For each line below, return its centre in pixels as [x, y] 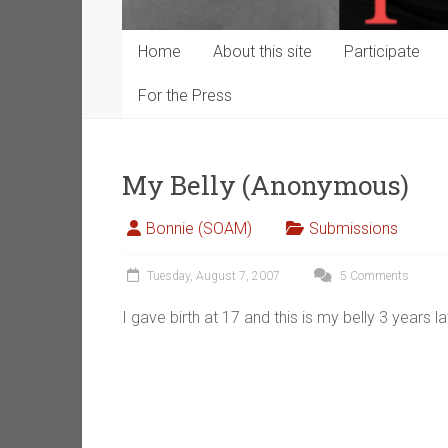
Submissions [353, 229]
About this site [262, 52]
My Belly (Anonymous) [265, 185]
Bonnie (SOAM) [199, 229]
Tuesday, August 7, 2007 [213, 276]
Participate [382, 52]
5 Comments [373, 276]
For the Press [185, 96]
